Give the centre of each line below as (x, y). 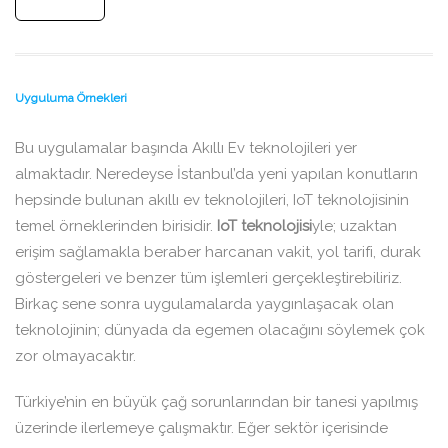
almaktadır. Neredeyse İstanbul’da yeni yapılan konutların (216, 174)
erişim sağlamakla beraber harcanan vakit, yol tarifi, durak (218, 252)
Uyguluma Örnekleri (71, 98)
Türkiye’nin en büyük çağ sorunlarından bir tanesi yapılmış (216, 402)
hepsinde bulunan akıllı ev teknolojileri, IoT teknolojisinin (212, 200)
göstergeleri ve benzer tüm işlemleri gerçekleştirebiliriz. (208, 278)
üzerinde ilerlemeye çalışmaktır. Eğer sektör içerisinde (201, 428)
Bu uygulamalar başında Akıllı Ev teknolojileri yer (186, 148)
